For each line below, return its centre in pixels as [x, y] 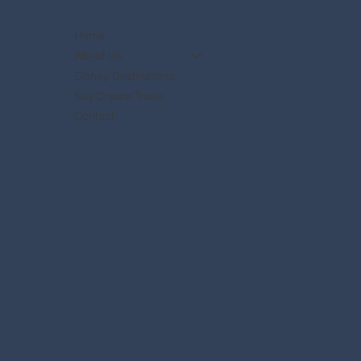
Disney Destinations [125, 75]
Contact [95, 116]
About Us [98, 55]
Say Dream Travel [120, 95]
